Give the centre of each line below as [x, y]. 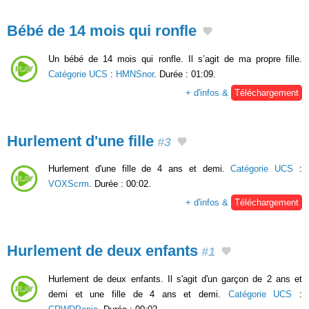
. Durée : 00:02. [120, 184]
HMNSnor [135, 74]
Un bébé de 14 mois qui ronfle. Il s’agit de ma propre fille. [175, 59]
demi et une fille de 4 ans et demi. [138, 295]
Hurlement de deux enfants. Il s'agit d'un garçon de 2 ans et [175, 279]
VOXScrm [69, 184]
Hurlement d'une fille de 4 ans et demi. [140, 169]
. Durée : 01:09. [185, 74]
